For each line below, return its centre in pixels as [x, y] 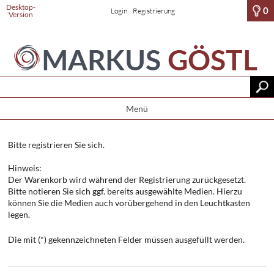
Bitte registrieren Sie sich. [57, 145]
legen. [19, 215]
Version [20, 14]
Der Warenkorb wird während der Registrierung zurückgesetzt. [127, 180]
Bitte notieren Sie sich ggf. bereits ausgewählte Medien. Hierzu [125, 191]
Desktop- [20, 7]
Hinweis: [25, 168]
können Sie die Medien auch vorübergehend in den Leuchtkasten [129, 203]
